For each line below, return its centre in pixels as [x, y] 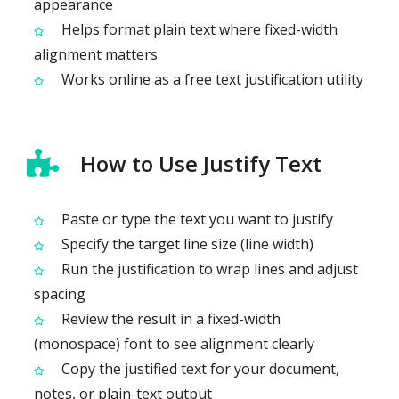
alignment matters [96, 54]
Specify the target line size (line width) [186, 244]
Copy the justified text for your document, [199, 368]
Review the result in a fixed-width [169, 318]
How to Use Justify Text [201, 163]
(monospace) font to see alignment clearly [174, 343]
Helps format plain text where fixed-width [198, 29]
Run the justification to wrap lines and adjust [208, 269]
